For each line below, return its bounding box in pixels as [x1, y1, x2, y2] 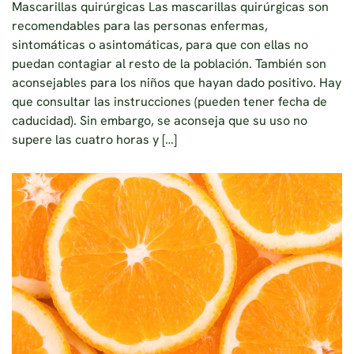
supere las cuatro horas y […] [12, 131, 177, 149]
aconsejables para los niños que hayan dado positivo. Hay [12, 74, 341, 92]
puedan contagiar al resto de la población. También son [12, 55, 326, 73]
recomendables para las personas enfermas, [12, 17, 268, 35]
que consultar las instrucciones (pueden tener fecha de [12, 93, 327, 111]
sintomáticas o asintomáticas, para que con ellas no [12, 36, 308, 54]
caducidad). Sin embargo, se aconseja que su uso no [12, 112, 307, 130]
